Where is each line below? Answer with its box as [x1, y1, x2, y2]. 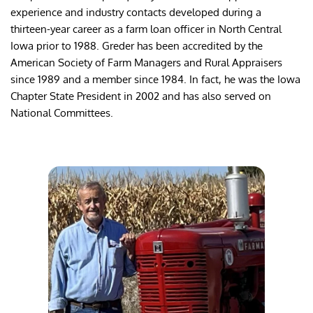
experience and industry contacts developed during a [10, 5, 261, 19]
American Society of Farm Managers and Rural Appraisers [10, 55, 282, 69]
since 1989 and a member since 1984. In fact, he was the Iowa [10, 72, 300, 86]
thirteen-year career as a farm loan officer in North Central [10, 22, 282, 36]
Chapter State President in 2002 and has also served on [10, 89, 271, 103]
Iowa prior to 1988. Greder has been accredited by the [10, 38, 263, 52]
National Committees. [10, 105, 113, 119]
